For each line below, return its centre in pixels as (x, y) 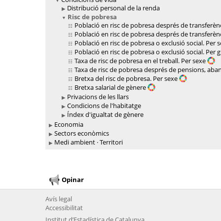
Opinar (73, 179)
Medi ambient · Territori (89, 142)
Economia (69, 125)
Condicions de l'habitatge (104, 106)
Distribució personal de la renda (113, 8)
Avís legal (59, 199)
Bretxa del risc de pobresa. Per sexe (127, 79)
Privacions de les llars (98, 97)
